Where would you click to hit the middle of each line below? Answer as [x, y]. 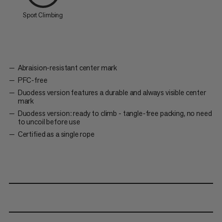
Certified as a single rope [56, 134]
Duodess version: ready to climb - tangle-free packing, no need [115, 113]
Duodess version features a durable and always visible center [112, 93]
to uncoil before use [49, 122]
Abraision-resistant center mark [67, 68]
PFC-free [32, 80]
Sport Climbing [43, 15]
